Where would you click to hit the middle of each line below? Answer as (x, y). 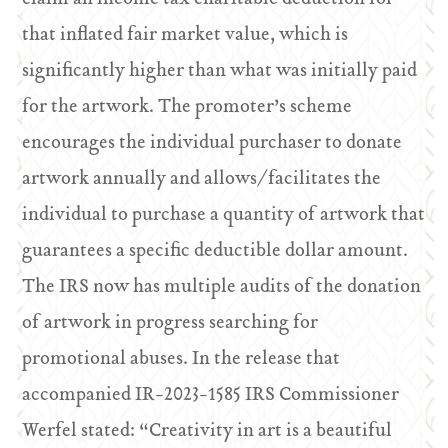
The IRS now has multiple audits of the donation (222, 287)
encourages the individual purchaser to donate (212, 143)
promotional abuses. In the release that (181, 359)
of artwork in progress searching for (170, 323)
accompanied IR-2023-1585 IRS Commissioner (211, 395)
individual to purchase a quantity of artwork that (224, 215)
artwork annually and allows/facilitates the (202, 179)
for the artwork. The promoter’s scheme (187, 107)
